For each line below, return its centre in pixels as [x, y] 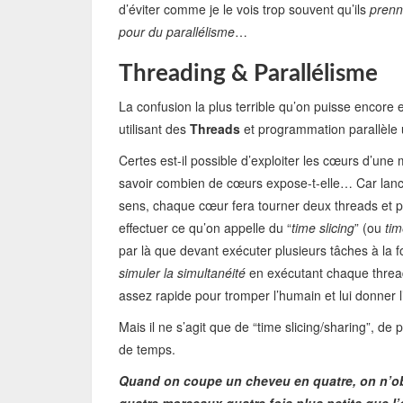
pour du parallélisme [177, 31]
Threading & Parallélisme [248, 74]
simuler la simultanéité [182, 273]
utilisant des [154, 129]
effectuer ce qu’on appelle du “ [205, 228]
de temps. [147, 349]
